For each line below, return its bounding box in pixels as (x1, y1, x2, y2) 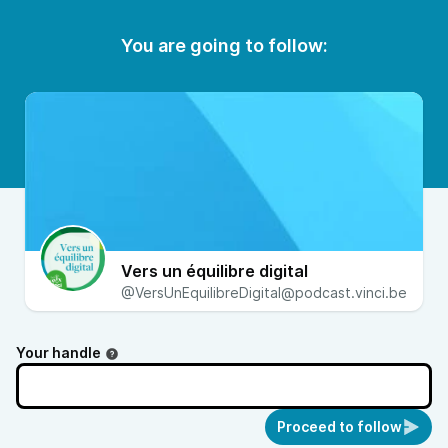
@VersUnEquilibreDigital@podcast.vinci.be (121, 284, 407, 302)
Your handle (16, 344, 101, 362)
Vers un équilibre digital (121, 261, 308, 282)
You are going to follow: (120, 35, 328, 56)
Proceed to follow (277, 418, 402, 436)
